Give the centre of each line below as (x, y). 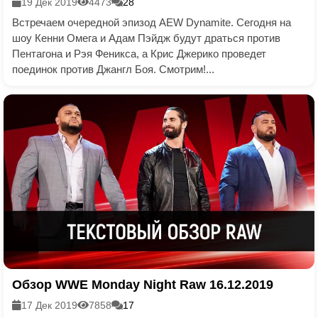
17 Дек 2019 (49, 306)
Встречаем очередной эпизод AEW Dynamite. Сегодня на (152, 22)
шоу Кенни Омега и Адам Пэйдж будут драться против (146, 38)
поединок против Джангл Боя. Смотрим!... (113, 69)
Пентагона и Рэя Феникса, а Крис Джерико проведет (139, 53)
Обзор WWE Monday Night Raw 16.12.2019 (143, 285)
